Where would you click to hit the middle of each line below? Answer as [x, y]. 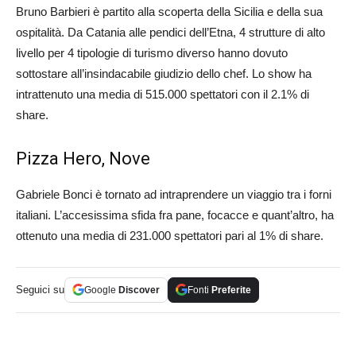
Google [101, 290]
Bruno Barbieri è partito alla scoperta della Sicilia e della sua [169, 11]
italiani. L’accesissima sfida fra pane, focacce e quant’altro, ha [175, 215]
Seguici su [40, 289]
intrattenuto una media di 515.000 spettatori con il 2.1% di [163, 94]
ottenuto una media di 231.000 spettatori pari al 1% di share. [170, 235]
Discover [139, 290]
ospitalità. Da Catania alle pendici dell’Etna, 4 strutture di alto [170, 32]
